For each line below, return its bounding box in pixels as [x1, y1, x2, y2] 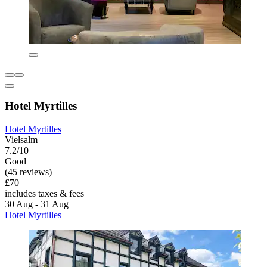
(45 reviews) [5, 166, 52, 177]
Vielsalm [5, 134, 38, 145]
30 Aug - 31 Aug [5, 198, 69, 209]
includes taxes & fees [5, 188, 84, 198]
